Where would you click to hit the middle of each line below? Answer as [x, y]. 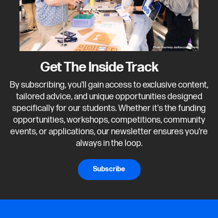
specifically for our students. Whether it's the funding [109, 108]
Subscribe [109, 169]
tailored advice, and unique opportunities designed [109, 96]
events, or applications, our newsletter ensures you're [109, 131]
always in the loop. [109, 143]
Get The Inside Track [99, 67]
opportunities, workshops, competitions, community [109, 120]
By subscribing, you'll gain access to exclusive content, [109, 85]
